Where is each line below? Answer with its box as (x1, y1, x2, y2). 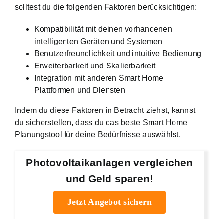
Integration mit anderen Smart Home (34, 74, 164, 83)
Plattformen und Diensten (34, 86, 125, 95)
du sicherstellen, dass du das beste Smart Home (15, 118, 188, 127)
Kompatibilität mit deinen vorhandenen (34, 25, 172, 34)
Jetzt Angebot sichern (67, 197, 152, 207)
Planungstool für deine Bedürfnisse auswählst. (15, 131, 181, 139)
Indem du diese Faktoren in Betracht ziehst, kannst (15, 106, 195, 115)
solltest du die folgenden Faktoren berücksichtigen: (15, 3, 197, 12)
